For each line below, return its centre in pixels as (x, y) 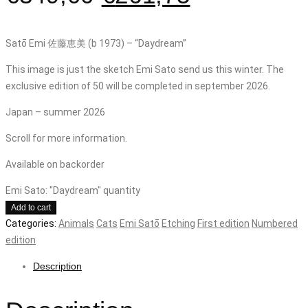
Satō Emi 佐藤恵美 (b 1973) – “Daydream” (96, 43)
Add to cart (31, 207)
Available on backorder (55, 164)
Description (57, 266)
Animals (76, 223)
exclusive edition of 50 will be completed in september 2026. (138, 86)
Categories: (32, 223)
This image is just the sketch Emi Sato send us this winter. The (145, 69)
